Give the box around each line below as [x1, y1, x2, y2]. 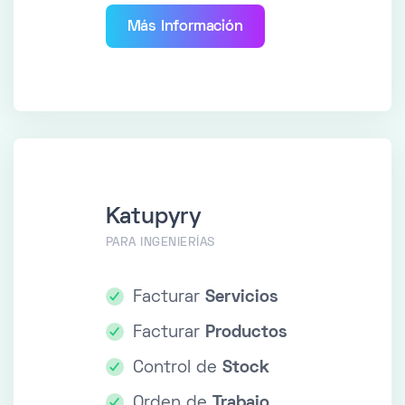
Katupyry [105, 207, 202, 229]
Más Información [127, 20, 243, 35]
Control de [132, 361, 222, 377]
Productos [204, 325, 287, 342]
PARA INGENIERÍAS [105, 237, 215, 250]
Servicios [204, 290, 278, 306]
